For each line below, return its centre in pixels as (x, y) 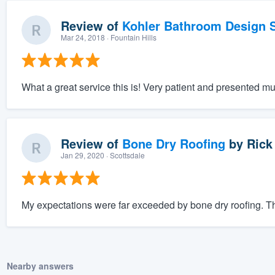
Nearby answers (40, 266)
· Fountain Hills (130, 37)
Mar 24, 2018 (83, 37)
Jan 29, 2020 (82, 155)
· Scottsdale (124, 155)
